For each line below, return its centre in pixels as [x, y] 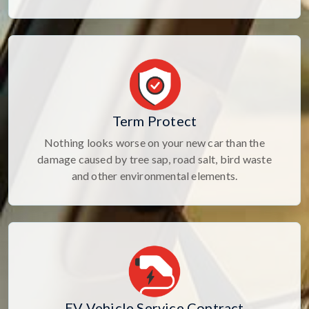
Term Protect [154, 121]
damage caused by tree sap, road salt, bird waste [154, 159]
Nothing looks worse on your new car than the [154, 143]
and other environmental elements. [154, 176]
